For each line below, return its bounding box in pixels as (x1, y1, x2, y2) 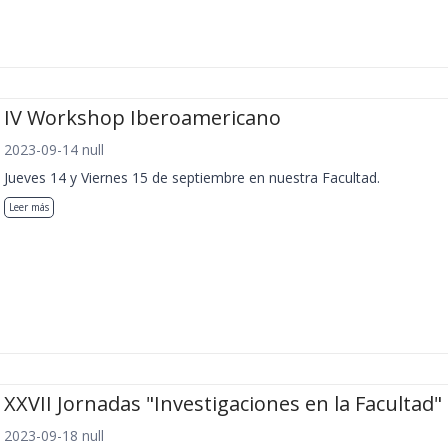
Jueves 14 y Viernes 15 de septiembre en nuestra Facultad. (4, 168, 380, 188)
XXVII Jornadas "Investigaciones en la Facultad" (4, 389, 442, 417)
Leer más (9, 200, 49, 215)
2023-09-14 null (4, 140, 104, 160)
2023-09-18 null (4, 425, 104, 445)
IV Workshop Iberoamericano (4, 104, 281, 132)
